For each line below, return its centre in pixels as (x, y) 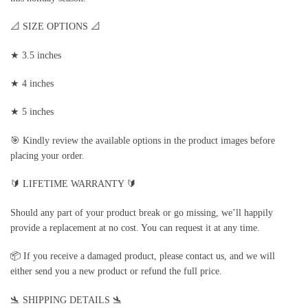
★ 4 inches (32, 84)
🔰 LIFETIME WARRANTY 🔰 (73, 184)
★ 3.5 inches (36, 55)
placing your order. (47, 155)
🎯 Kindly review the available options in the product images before (143, 140)
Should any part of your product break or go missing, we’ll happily (142, 212)
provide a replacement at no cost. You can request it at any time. (135, 228)
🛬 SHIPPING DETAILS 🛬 (66, 300)
